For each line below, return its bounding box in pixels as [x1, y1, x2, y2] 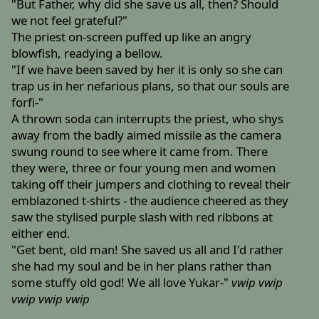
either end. [11, 225, 71, 242]
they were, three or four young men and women [11, 159, 276, 177]
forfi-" [11, 94, 44, 111]
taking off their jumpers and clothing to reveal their [11, 176, 291, 193]
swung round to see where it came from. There [11, 143, 268, 160]
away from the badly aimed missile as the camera [11, 127, 282, 144]
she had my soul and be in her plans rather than [11, 258, 272, 275]
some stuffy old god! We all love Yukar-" [11, 274, 232, 291]
